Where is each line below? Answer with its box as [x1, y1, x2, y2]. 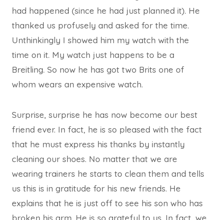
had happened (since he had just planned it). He [12, 5, 200, 16]
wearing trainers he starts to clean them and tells [12, 168, 204, 179]
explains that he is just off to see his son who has [12, 197, 203, 208]
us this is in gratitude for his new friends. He [12, 183, 181, 193]
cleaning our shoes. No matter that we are [12, 153, 177, 164]
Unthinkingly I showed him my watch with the [12, 34, 189, 45]
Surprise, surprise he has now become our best [12, 109, 197, 120]
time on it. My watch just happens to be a [12, 49, 174, 60]
